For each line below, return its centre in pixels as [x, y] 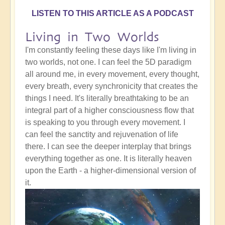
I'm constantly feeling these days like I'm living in [111, 50]
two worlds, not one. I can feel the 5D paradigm [108, 62]
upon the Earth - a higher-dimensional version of [110, 171]
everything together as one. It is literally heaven [108, 159]
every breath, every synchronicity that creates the [111, 86]
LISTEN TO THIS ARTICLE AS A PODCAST [113, 14]
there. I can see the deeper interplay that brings [108, 147]
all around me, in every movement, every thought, [112, 74]
